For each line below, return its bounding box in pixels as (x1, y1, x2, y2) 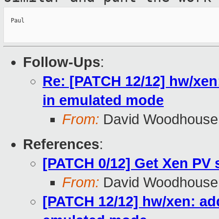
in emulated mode (43, 92, 164, 109)
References (23, 136, 99, 153)
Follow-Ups (23, 54, 100, 70)
